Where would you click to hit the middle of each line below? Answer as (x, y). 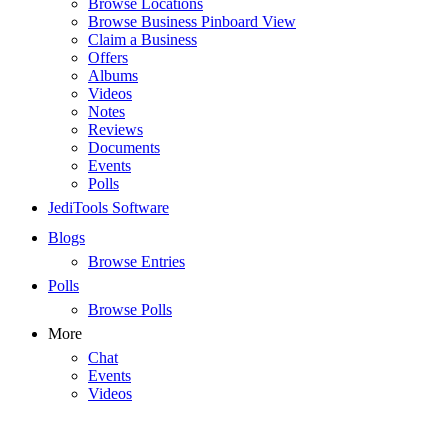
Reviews (115, 129)
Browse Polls (130, 309)
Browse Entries (136, 261)
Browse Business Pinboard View (192, 21)
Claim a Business (142, 39)
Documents (124, 147)
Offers (108, 57)
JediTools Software (108, 207)
